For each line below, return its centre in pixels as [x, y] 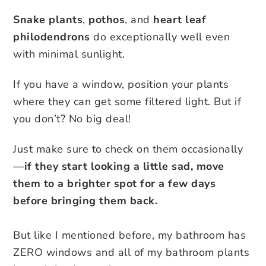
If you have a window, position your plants [121, 84]
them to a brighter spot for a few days [114, 183]
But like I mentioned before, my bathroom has [129, 235]
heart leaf [180, 19]
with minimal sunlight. [69, 54]
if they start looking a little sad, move [124, 166]
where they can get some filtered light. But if [127, 101]
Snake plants [48, 19]
